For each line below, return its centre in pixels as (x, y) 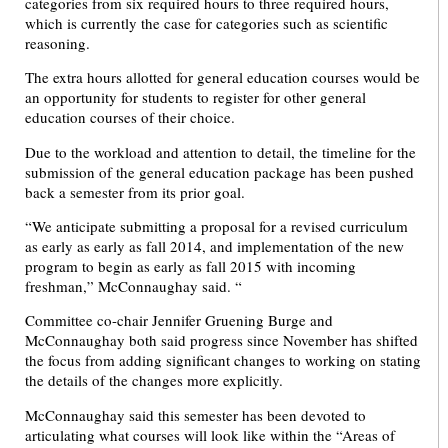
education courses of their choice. (130, 117)
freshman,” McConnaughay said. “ (133, 286)
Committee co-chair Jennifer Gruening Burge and (179, 320)
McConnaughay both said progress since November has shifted (221, 340)
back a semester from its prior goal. (135, 191)
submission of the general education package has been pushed (219, 171)
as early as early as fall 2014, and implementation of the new (214, 246)
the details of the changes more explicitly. (154, 380)
